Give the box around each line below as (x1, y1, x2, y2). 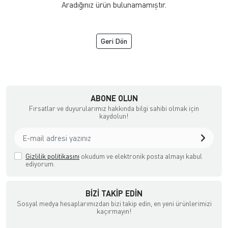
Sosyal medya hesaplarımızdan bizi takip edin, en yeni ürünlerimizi (16, 199, 212, 208)
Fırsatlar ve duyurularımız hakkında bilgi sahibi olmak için (29, 104, 199, 113)
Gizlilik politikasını (25, 152, 79, 161)
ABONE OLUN (90, 93, 138, 103)
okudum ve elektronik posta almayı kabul (79, 152, 202, 161)
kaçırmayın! (96, 207, 132, 216)
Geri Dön (101, 37, 127, 46)
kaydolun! (99, 111, 129, 121)
